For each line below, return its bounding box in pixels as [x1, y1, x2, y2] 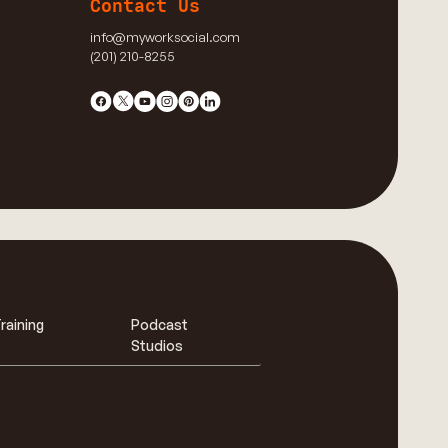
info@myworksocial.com [90, 28, 241, 45]
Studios [131, 336, 184, 354]
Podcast [131, 315, 189, 333]
